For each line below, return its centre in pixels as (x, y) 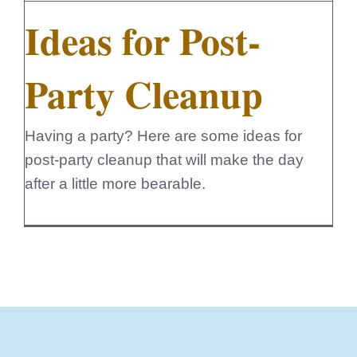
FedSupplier (178, 32)
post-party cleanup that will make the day (164, 160)
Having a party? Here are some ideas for (163, 136)
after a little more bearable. (115, 184)
